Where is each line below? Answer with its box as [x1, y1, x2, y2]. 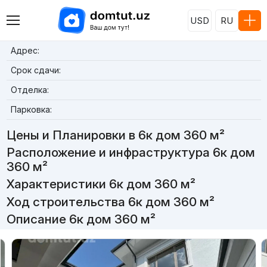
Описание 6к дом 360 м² [6, 211, 156, 226]
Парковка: [10, 104, 52, 114]
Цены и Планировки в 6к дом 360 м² [6, 128, 225, 142]
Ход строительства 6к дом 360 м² [6, 194, 215, 209]
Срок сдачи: [10, 65, 61, 75]
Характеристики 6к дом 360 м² [6, 176, 195, 192]
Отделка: [10, 85, 49, 95]
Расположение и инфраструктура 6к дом [6, 145, 255, 160]
